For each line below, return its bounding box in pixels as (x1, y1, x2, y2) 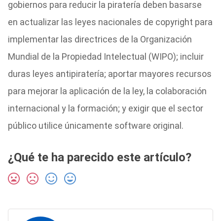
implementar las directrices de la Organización (7, 34, 192, 44)
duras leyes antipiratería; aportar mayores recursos (7, 69, 212, 79)
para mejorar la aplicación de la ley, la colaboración (7, 86, 207, 96)
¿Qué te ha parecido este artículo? (7, 150, 191, 164)
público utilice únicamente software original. (7, 120, 184, 131)
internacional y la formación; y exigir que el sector (7, 103, 203, 113)
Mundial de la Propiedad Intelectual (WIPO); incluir (7, 51, 204, 62)
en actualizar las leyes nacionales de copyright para (7, 17, 213, 27)
